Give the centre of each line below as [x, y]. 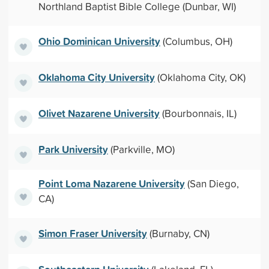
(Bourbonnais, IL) [198, 113]
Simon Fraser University [92, 233]
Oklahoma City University [96, 77]
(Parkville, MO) [141, 149]
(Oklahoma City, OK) [200, 77]
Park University [73, 149]
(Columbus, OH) [196, 41]
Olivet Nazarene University [99, 113]
